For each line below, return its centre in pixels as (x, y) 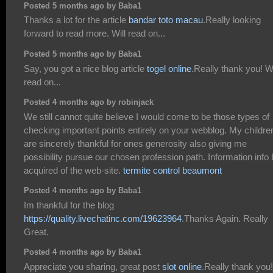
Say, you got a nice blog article (85, 68)
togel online (169, 68)
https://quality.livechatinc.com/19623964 (103, 218)
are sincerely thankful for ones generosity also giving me (135, 143)
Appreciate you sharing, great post (93, 266)
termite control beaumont (172, 170)
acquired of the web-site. (73, 170)
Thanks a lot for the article (76, 20)
